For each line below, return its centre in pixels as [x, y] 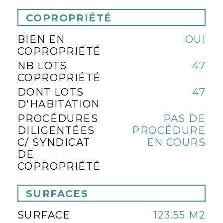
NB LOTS [42, 66]
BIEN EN [41, 39]
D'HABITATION [59, 104]
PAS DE [184, 118]
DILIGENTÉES [56, 130]
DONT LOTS [51, 92]
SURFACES [57, 194]
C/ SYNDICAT [54, 142]
